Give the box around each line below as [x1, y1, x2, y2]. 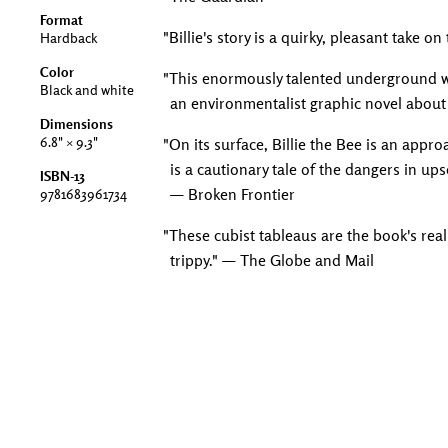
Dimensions [40, 115, 113, 133]
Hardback [40, 29, 98, 47]
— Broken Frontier [170, 184, 295, 204]
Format [40, 11, 83, 29]
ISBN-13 [40, 167, 85, 185]
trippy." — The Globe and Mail [170, 250, 374, 270]
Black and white [40, 81, 134, 99]
